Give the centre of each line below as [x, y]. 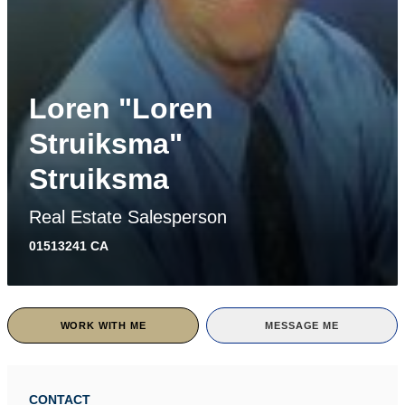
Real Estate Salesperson [128, 217]
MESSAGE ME [302, 325]
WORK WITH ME [103, 325]
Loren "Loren [121, 108]
